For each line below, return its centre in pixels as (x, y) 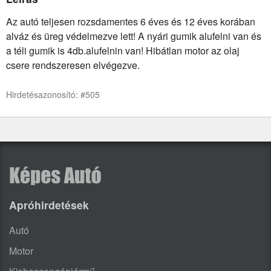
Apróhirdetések (49, 204)
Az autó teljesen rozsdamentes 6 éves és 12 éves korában (131, 21)
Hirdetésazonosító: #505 (53, 94)
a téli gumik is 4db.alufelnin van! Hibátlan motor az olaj (123, 50)
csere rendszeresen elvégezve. (73, 65)
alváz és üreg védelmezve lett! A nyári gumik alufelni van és (134, 36)
